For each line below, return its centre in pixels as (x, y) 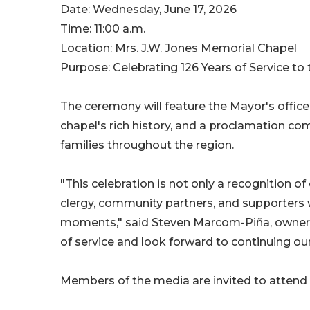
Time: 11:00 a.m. (103, 29)
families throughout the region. (147, 145)
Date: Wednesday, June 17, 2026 (148, 10)
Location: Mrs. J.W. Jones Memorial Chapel (179, 48)
